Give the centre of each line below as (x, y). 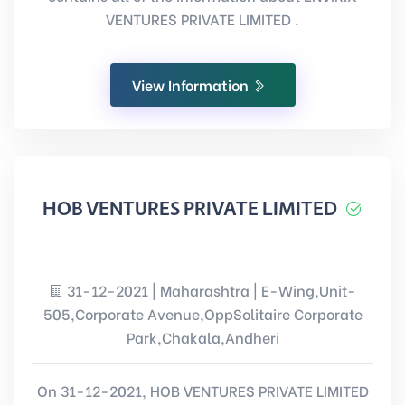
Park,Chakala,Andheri (202, 337)
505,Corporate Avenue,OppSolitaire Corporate (202, 313)
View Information (192, 85)
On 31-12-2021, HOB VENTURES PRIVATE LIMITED (202, 390)
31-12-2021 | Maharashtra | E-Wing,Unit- (210, 290)
